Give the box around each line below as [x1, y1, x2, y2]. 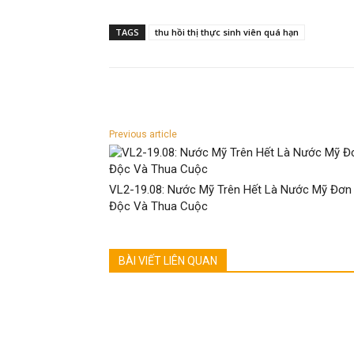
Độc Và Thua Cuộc [109, 199, 208, 214]
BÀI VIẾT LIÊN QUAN [119, 254, 217, 268]
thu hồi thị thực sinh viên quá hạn [155, 26, 299, 39]
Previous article [109, 129, 177, 141]
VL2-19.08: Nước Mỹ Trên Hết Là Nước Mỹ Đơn [109, 183, 352, 198]
